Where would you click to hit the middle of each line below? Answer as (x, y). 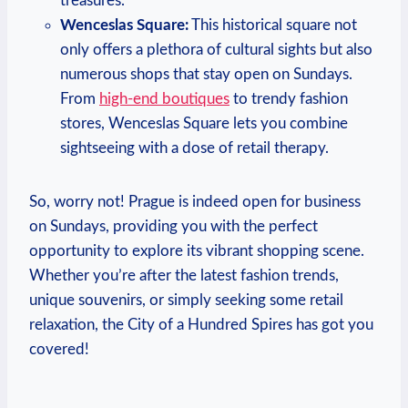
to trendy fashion (289, 99)
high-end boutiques (164, 99)
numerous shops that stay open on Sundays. (206, 75)
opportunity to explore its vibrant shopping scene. (197, 251)
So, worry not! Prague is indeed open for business (195, 202)
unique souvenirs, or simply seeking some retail (186, 301)
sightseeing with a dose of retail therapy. (194, 148)
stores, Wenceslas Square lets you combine (204, 124)
